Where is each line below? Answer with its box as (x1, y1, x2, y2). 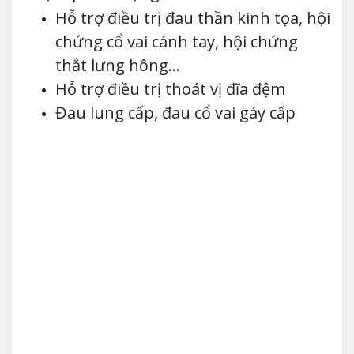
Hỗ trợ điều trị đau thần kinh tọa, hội (55, 6, 330, 28)
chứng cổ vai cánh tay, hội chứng (55, 30, 298, 52)
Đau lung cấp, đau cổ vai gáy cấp (55, 101, 296, 123)
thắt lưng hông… (55, 54, 180, 76)
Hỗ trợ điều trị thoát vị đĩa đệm (55, 77, 285, 100)
